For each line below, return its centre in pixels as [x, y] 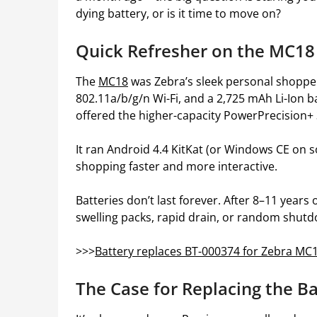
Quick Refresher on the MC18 [195, 51]
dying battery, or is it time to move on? [178, 13]
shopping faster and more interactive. [177, 166]
